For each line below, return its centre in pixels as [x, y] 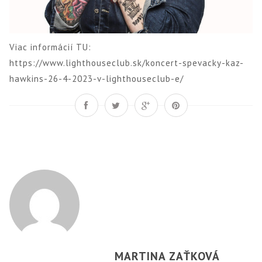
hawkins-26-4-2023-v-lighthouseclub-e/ [97, 78]
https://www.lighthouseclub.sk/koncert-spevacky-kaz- [127, 63]
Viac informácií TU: [51, 47]
